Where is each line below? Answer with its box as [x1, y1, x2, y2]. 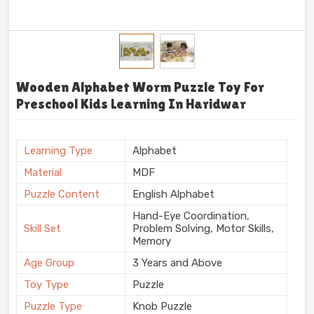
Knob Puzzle [132, 299, 192, 313]
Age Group [24, 256, 74, 269]
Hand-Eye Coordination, [132, 209, 250, 222]
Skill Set [24, 221, 61, 235]
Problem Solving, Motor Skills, [132, 221, 274, 235]
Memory [132, 234, 171, 247]
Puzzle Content [24, 187, 100, 200]
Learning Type [24, 144, 93, 157]
